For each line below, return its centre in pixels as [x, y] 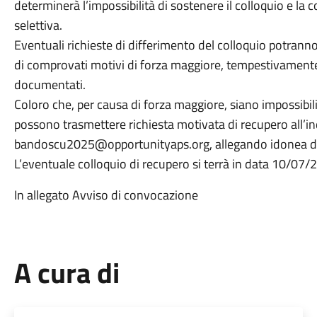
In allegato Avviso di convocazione [106, 195]
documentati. [51, 85]
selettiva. [39, 25]
